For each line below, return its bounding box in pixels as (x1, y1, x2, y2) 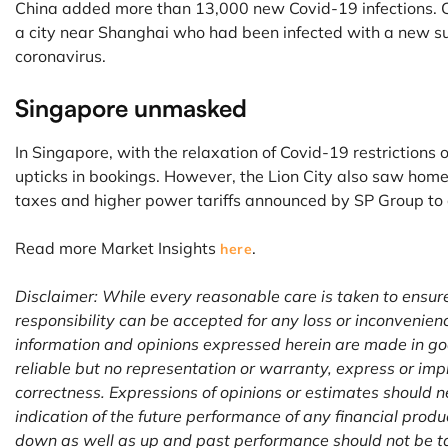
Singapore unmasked (15, 93, 247, 123)
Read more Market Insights (15, 238, 220, 258)
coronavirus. (15, 46, 106, 66)
